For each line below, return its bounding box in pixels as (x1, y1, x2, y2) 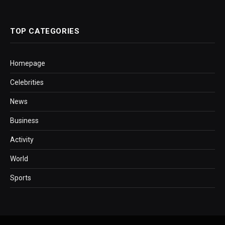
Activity (10, 136, 34, 144)
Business (10, 117, 39, 125)
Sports (10, 174, 31, 182)
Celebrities (10, 78, 44, 87)
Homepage (10, 59, 45, 68)
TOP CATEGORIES (10, 27, 80, 36)
